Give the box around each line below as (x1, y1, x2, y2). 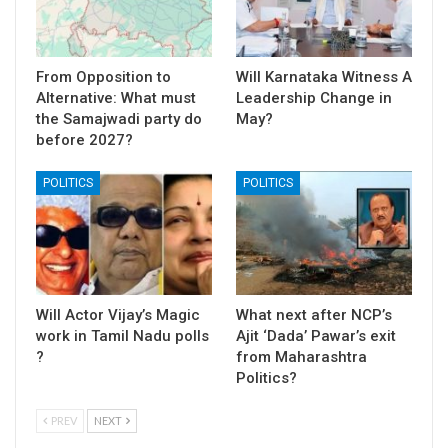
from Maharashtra (236, 347, 367, 366)
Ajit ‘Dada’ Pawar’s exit (236, 326, 396, 345)
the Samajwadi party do (36, 110, 202, 129)
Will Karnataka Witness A (236, 68, 412, 87)
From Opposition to (36, 68, 171, 87)
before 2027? (36, 131, 133, 150)
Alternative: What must (36, 89, 196, 108)
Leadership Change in (236, 89, 392, 108)
